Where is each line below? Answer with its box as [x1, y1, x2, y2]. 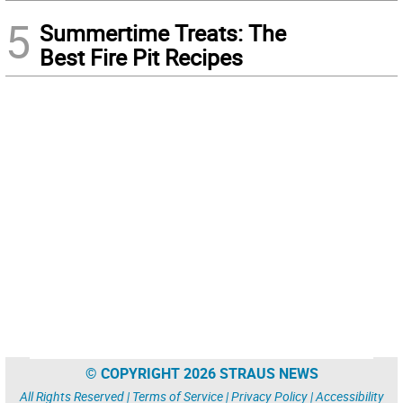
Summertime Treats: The [40, 18, 286, 48]
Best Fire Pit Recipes [40, 42, 243, 72]
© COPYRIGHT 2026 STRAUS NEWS [85, 363, 318, 383]
